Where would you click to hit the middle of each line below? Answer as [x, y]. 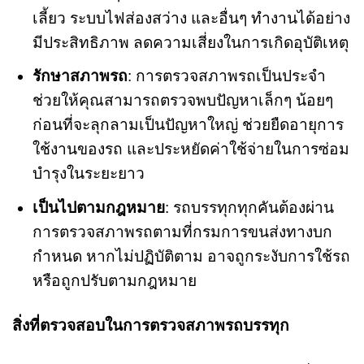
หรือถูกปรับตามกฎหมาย [114, 280]
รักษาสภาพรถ [80, 76]
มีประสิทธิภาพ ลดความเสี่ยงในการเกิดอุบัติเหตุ [190, 42]
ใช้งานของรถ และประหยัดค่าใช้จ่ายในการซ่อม [191, 149]
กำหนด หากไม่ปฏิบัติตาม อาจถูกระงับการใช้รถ [191, 256]
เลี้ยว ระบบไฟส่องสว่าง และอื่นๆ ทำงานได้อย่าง [191, 18]
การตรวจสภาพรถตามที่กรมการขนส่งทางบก [182, 232]
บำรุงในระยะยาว [88, 174]
